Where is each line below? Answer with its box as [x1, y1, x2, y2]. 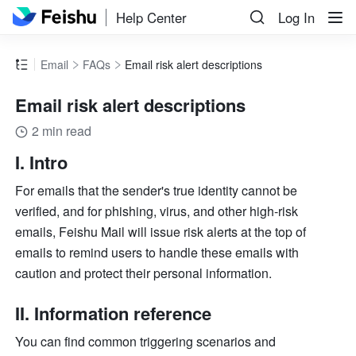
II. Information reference [15, 300, 212, 327]
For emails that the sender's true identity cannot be [15, 181, 298, 200]
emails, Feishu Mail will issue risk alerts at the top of [15, 222, 307, 242]
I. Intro [15, 149, 68, 176]
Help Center [116, 7, 188, 27]
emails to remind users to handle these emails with [15, 243, 300, 262]
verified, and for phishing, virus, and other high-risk [15, 202, 299, 221]
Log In [278, 8, 315, 27]
